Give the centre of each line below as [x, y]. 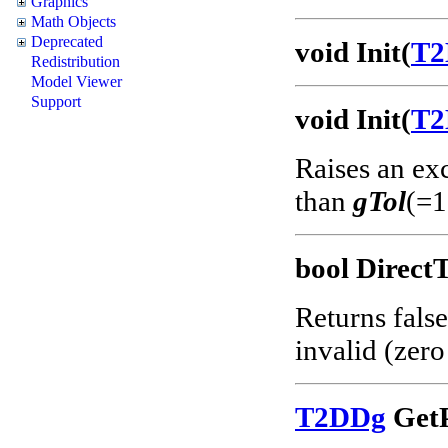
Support [56, 101]
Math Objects [73, 21]
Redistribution [75, 61]
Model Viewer [76, 81]
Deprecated [67, 41]
